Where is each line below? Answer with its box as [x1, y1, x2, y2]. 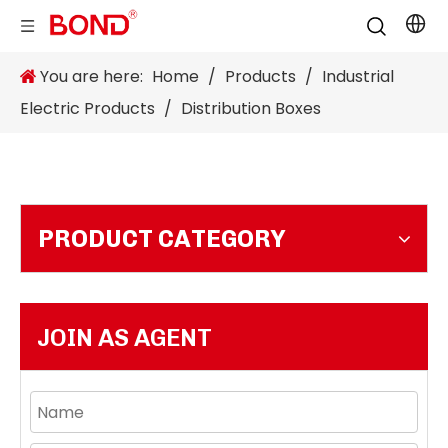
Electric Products [20, 97, 155, 120]
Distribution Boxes [181, 97, 321, 120]
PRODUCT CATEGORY [38, 224, 286, 253]
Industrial [322, 65, 394, 88]
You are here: [36, 65, 147, 88]
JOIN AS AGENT [37, 323, 212, 352]
